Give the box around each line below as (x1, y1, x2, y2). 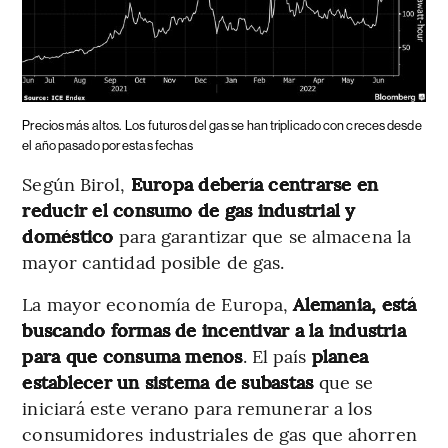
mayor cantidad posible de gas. (22, 248, 285, 274)
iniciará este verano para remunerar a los (22, 394, 373, 420)
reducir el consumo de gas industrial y (22, 196, 356, 222)
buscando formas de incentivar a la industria (22, 316, 406, 342)
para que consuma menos (22, 342, 243, 368)
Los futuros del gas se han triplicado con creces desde (125, 117, 422, 133)
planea (311, 342, 369, 368)
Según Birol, (22, 170, 131, 196)
